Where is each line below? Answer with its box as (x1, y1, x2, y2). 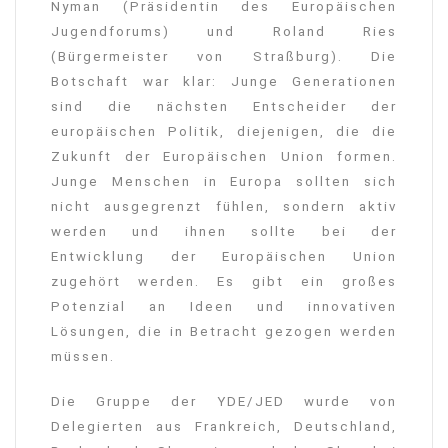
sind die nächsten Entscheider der (51, 99, 397, 115)
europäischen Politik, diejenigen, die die (51, 124, 397, 140)
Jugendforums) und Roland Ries (51, 24, 397, 40)
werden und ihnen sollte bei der (51, 224, 397, 240)
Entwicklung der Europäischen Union (51, 249, 397, 265)
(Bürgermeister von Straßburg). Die (51, 49, 397, 65)
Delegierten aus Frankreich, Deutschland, (51, 419, 397, 435)
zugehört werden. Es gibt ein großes (51, 274, 397, 290)
